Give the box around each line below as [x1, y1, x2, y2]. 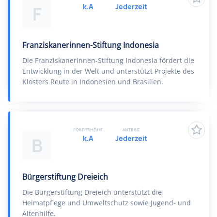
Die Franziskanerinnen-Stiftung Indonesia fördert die [22, 56, 194, 65]
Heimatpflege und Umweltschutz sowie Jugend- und [22, 198, 191, 207]
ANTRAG [122, 127, 140, 132]
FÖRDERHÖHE [73, 127, 103, 132]
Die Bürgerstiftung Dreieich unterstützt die [22, 187, 162, 197]
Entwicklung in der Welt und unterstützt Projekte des [22, 66, 194, 76]
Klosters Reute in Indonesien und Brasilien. [22, 77, 163, 86]
